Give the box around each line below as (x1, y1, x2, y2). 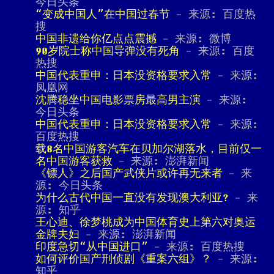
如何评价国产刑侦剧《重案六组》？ (35, 253, 212, 265)
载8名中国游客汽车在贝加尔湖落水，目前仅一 (35, 143, 262, 155)
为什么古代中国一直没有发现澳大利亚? (35, 192, 229, 204)
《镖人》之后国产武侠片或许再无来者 (35, 168, 223, 180)
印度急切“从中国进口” (35, 241, 148, 253)
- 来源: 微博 (157, 33, 231, 45)
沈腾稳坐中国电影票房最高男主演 (35, 94, 201, 106)
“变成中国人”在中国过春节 (35, 9, 170, 21)
